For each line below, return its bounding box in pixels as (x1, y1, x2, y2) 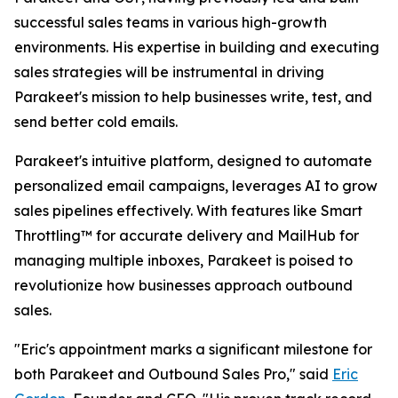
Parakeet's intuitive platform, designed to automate (14, 152, 372, 170)
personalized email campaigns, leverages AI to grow (14, 177, 378, 195)
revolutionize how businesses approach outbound (14, 276, 353, 294)
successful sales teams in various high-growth (14, 13, 327, 31)
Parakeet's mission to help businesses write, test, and (14, 88, 372, 106)
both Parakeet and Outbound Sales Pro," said (14, 365, 332, 383)
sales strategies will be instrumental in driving (14, 63, 324, 81)
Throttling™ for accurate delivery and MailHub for (14, 227, 359, 244)
